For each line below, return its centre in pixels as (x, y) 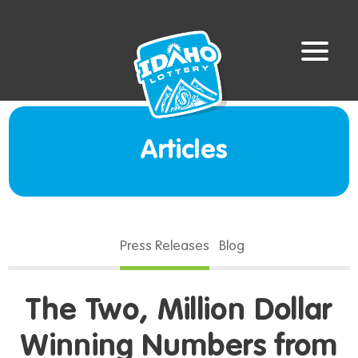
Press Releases (168, 247)
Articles (184, 151)
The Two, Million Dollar (179, 312)
